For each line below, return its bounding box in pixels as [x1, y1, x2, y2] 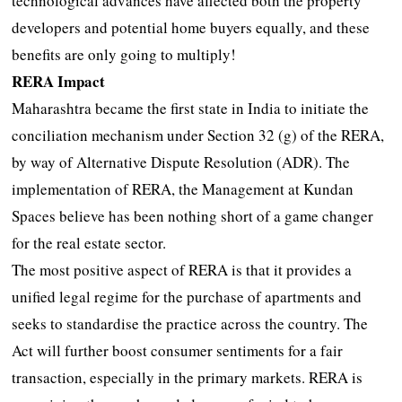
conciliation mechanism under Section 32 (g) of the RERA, [12, 124, 385, 145]
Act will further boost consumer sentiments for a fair [12, 339, 344, 361]
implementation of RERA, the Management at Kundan [12, 178, 354, 199]
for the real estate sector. [12, 232, 167, 253]
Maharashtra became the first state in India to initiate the [12, 97, 370, 118]
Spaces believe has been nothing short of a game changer [12, 205, 374, 226]
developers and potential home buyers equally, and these [12, 16, 371, 38]
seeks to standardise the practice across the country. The [12, 312, 369, 334]
